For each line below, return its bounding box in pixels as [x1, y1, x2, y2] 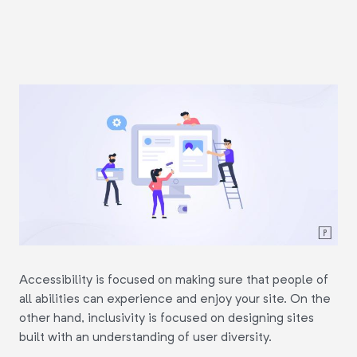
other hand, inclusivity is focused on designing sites [19, 309, 314, 325]
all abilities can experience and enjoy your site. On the [19, 290, 331, 306]
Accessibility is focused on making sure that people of [19, 271, 328, 287]
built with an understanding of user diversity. [19, 328, 272, 344]
